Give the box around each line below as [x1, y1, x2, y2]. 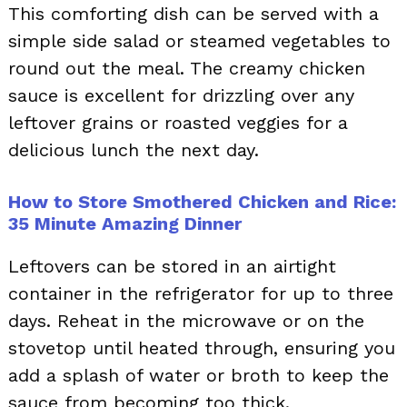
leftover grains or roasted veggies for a [8, 111, 348, 134]
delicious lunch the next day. [8, 138, 259, 161]
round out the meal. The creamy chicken [8, 56, 365, 79]
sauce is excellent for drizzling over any [8, 84, 354, 106]
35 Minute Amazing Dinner [8, 212, 242, 234]
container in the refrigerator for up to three [8, 282, 393, 304]
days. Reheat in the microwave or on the [8, 309, 364, 332]
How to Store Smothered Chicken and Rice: [8, 190, 396, 213]
